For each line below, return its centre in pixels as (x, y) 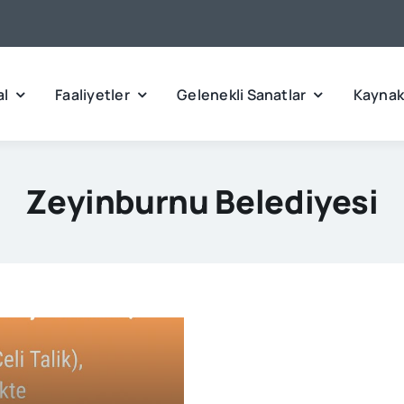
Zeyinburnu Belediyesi (202, 202)
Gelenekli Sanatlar (242, 94)
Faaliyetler (92, 94)
